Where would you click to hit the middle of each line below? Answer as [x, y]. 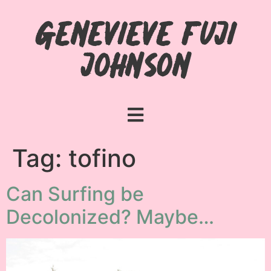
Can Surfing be [75, 194]
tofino [102, 158]
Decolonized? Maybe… [110, 217]
